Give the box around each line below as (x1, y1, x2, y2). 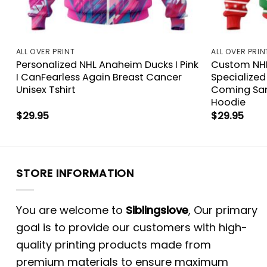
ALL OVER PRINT (15, 46, 75, 57)
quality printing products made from (16, 237, 211, 253)
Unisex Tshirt (15, 82, 76, 97)
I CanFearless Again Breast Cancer (15, 70, 182, 84)
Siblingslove (126, 203, 188, 218)
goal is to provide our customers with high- (16, 220, 247, 235)
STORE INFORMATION (16, 166, 135, 181)
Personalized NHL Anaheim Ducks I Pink (15, 57, 198, 72)
